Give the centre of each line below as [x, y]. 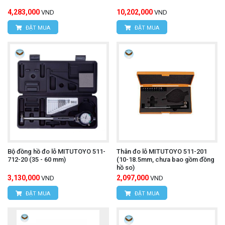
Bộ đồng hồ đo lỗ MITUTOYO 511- [57, 152]
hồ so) [125, 168]
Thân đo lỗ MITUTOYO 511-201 [161, 152]
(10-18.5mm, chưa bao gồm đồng [165, 160]
